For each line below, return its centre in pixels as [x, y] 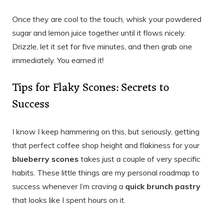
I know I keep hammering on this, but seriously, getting [106, 132]
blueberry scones [45, 159]
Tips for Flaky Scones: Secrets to [91, 88]
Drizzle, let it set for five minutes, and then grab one [102, 46]
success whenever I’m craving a [69, 186]
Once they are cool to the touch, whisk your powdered [107, 19]
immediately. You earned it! [58, 60]
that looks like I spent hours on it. [69, 200]
